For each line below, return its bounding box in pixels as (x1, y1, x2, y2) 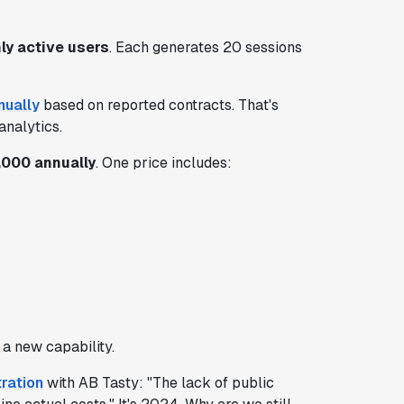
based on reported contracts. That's (39, 95, 279, 115)
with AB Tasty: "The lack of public (42, 372, 274, 392)
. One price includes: (95, 152, 232, 172)
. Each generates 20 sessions (108, 37, 302, 57)
